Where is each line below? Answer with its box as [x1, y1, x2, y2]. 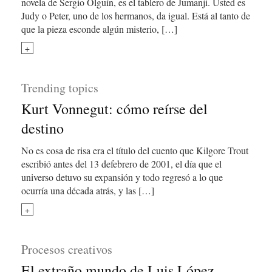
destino [21, 118, 64, 138]
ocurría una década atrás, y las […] [21, 184, 154, 197]
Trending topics [21, 80, 98, 96]
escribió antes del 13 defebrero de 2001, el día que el [21, 157, 222, 170]
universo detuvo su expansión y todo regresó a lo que [21, 171, 223, 183]
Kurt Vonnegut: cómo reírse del [21, 99, 208, 118]
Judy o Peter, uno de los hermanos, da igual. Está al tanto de [21, 9, 250, 22]
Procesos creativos [21, 241, 112, 257]
